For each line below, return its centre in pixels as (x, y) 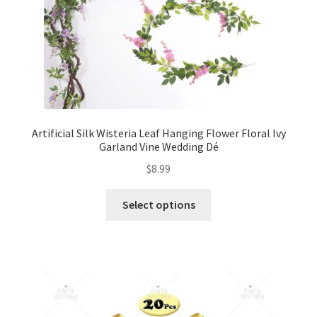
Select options (158, 204)
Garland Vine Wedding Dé (158, 147)
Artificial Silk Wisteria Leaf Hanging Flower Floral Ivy (158, 133)
